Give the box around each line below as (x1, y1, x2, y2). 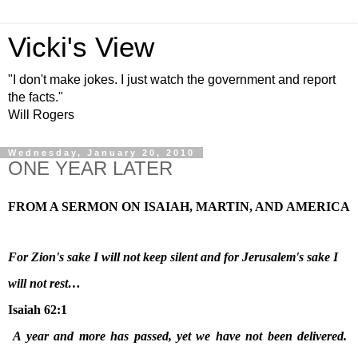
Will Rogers (8, 108, 74, 121)
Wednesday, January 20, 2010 (8, 148, 195, 157)
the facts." (8, 90, 63, 104)
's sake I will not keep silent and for (56, 249, 242, 264)
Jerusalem (242, 249, 296, 264)
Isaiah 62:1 (8, 302, 67, 316)
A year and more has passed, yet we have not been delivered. (13, 328, 348, 343)
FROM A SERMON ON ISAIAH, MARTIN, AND (8, 199, 286, 213)
